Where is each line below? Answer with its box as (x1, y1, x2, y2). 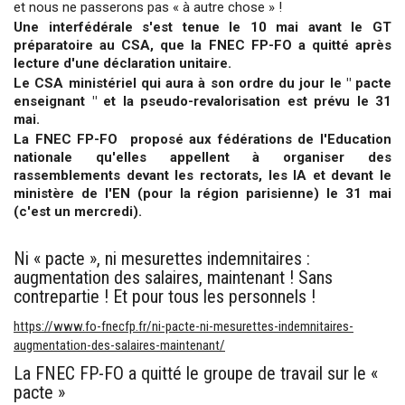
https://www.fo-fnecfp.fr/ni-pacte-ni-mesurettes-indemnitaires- (14, 317, 353, 334)
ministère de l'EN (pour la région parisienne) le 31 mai (14, 184, 391, 202)
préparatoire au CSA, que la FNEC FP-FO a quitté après (14, 36, 391, 53)
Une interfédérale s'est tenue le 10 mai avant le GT (14, 18, 391, 35)
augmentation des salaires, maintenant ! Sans (14, 266, 333, 288)
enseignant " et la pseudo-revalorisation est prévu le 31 (14, 92, 391, 109)
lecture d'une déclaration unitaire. (14, 54, 231, 71)
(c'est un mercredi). (14, 202, 149, 220)
